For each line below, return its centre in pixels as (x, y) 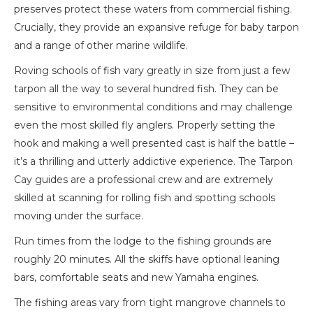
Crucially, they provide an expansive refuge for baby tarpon (156, 28)
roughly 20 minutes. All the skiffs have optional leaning (147, 260)
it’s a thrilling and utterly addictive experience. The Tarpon (153, 162)
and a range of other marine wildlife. (101, 46)
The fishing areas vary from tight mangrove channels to (150, 303)
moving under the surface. (80, 216)
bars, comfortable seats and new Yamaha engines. (136, 278)
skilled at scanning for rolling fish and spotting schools (145, 198)
